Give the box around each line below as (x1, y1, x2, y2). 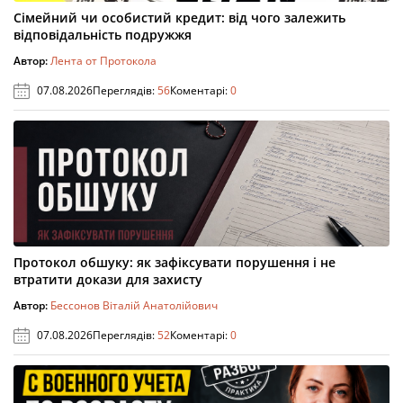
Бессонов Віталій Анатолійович (50, 298, 218, 313)
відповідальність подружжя (13, 26, 192, 43)
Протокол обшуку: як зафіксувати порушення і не (13, 254, 336, 271)
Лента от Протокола (50, 53, 157, 68)
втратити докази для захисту (13, 271, 202, 288)
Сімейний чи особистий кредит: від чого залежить (13, 9, 345, 26)
